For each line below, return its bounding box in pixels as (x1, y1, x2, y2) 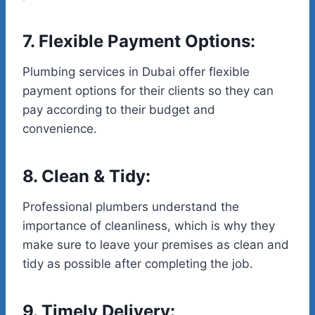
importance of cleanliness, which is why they (22, 219, 275, 233)
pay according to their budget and (22, 103, 215, 117)
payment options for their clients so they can (22, 84, 274, 98)
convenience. (22, 122, 97, 136)
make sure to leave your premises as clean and (22, 238, 289, 252)
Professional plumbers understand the (22, 200, 239, 214)
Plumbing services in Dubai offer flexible (22, 65, 250, 79)
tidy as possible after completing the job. (22, 257, 253, 271)
